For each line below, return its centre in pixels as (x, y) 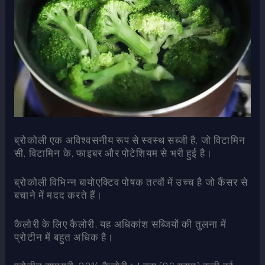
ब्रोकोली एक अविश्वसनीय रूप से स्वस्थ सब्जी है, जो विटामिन (130, 140)
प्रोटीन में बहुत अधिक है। (64, 237)
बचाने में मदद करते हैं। (59, 195)
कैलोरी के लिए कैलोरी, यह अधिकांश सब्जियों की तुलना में (120, 224)
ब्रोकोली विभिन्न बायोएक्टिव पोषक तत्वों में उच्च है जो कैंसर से (131, 182)
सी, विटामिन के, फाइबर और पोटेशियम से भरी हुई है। (114, 153)
